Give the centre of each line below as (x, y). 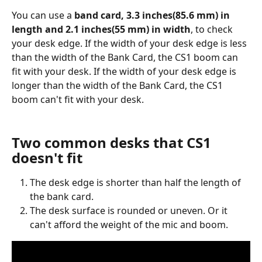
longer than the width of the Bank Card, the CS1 (118, 86)
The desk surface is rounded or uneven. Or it (130, 211)
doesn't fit (47, 158)
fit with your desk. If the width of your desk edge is (125, 72)
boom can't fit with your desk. (79, 100)
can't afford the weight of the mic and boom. (129, 225)
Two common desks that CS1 (113, 143)
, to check (213, 30)
